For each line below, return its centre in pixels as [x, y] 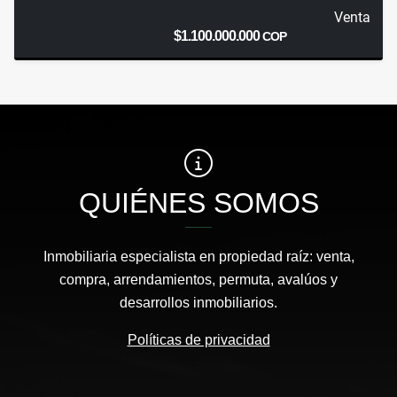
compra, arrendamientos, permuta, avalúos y [198, 280]
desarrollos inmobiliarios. [198, 303]
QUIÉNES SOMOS [198, 203]
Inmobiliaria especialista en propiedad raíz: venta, [198, 257]
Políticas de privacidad [198, 340]
